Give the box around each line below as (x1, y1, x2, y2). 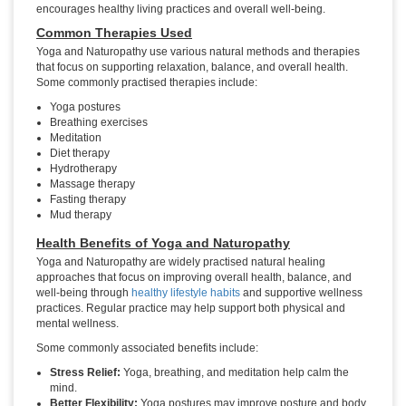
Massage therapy (50, 178, 135, 191)
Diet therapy (50, 147, 110, 160)
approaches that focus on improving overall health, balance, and (36, 271, 352, 285)
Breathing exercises (50, 116, 148, 130)
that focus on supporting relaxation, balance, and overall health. (36, 61, 348, 74)
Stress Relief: (50, 366, 121, 380)
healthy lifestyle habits (131, 286, 240, 300)
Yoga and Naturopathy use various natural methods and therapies (36, 45, 360, 59)
